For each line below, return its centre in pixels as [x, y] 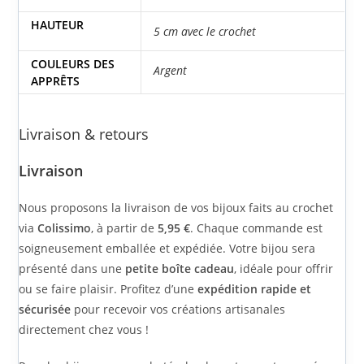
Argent [171, 70]
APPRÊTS [56, 80]
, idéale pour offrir [284, 268]
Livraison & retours [84, 134]
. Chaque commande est [257, 227]
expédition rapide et [255, 288]
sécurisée [45, 309]
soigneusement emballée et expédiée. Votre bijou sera [167, 248]
